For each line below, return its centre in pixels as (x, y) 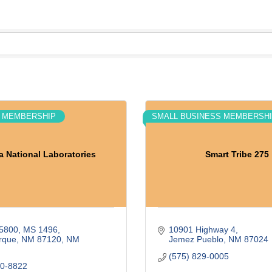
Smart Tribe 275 (237, 154)
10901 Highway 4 (202, 229)
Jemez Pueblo (196, 239)
